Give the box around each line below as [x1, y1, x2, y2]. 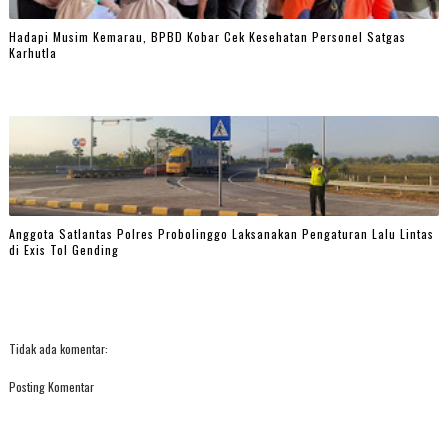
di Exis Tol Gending [8, 241, 119, 259]
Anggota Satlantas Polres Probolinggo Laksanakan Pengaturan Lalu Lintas [8, 225, 434, 243]
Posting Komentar [8, 377, 94, 395]
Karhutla [8, 44, 57, 62]
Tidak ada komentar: [8, 339, 108, 357]
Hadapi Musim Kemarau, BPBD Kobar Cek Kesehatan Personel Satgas [8, 28, 406, 46]
